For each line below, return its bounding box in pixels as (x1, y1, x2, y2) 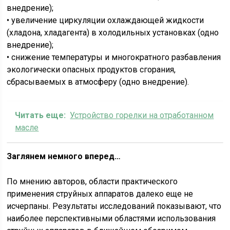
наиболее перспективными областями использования (7, 214, 216, 223)
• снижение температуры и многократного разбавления (7, 52, 221, 62)
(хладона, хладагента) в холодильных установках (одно (7, 28, 219, 37)
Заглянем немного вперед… (7, 151, 121, 161)
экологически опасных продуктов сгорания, (7, 65, 176, 74)
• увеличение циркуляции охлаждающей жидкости (7, 15, 204, 25)
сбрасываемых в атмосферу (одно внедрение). (7, 77, 189, 87)
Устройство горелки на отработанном (70, 110, 214, 120)
